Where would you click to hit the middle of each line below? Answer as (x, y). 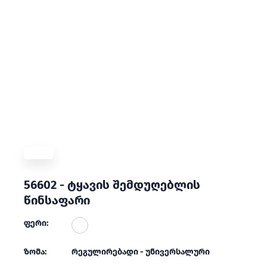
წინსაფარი (57, 200)
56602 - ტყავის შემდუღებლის (112, 185)
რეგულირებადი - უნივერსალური (141, 252)
